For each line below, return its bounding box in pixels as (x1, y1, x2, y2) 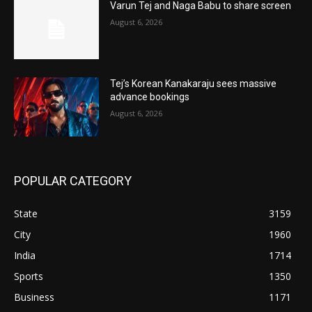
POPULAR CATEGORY (14, 173, 132, 189)
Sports (14, 270, 43, 283)
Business (14, 290, 54, 304)
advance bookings (110, 91, 190, 102)
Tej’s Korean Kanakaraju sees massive (110, 77, 277, 89)
